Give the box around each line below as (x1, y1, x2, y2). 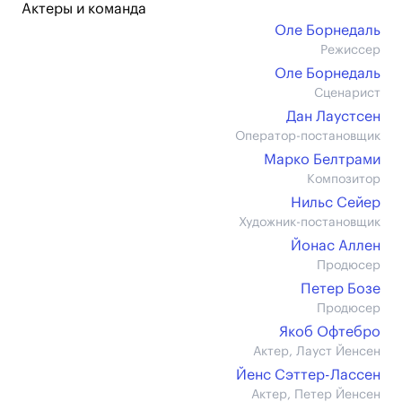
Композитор (307, 173, 380, 186)
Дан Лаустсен (286, 109, 380, 124)
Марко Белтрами (264, 153, 380, 167)
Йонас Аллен (291, 239, 380, 253)
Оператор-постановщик (235, 130, 380, 143)
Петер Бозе (301, 282, 380, 296)
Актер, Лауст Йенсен (253, 345, 380, 358)
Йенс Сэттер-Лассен (236, 368, 380, 382)
